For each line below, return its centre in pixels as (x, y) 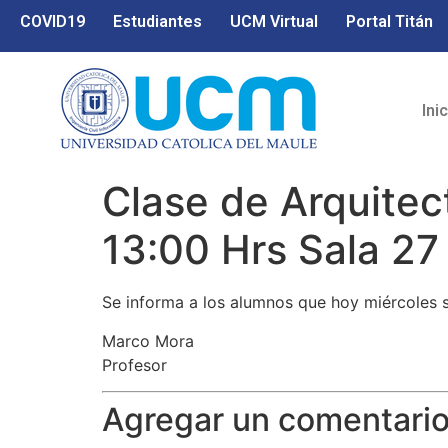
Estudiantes (157, 21)
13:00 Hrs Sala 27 (270, 250)
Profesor (134, 364)
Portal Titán (389, 21)
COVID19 (52, 21)
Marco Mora (148, 340)
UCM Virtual (274, 21)
